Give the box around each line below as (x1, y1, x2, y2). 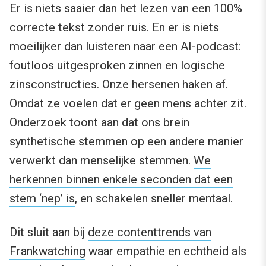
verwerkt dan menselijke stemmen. (9, 153, 194, 168)
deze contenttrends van (88, 225, 211, 240)
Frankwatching (9, 244, 85, 259)
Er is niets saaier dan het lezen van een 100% (9, 1, 242, 16)
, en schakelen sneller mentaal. (75, 191, 233, 206)
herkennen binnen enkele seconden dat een (9, 172, 233, 187)
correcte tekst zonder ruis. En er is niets (9, 20, 219, 35)
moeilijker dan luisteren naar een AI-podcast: (9, 39, 241, 54)
